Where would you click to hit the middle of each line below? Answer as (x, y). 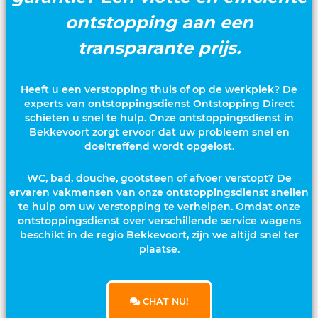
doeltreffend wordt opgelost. (159, 146)
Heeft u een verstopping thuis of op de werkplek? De (159, 89)
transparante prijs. (159, 48)
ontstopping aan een (159, 22)
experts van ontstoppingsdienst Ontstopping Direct (159, 104)
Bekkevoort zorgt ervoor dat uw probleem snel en (159, 132)
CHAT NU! (164, 301)
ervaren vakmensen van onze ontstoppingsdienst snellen (159, 192)
